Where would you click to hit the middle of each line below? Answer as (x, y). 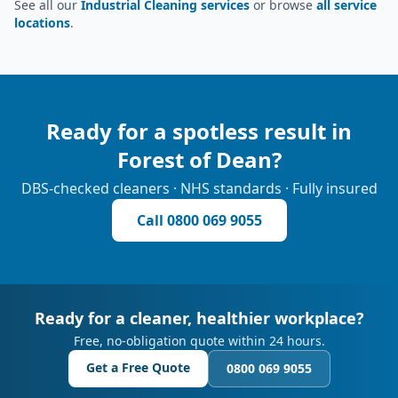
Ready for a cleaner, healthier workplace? (199, 318)
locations (42, 23)
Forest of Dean (194, 159)
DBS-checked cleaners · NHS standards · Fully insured (199, 188)
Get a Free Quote (138, 367)
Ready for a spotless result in (199, 131)
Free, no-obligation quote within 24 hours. (199, 341)
